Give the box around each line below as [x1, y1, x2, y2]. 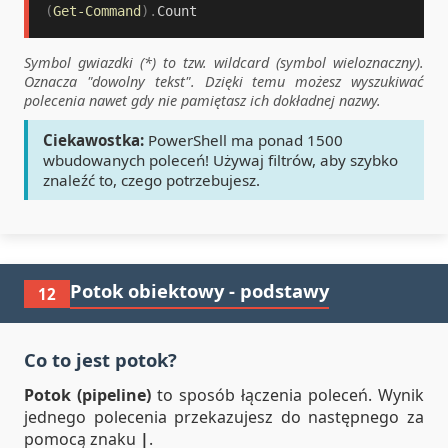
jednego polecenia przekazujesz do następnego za [24, 406, 424, 428]
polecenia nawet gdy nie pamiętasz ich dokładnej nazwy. [24, 91, 381, 110]
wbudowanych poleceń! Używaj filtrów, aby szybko [43, 150, 398, 170]
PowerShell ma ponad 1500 [144, 130, 343, 150]
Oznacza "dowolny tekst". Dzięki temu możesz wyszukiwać [24, 72, 424, 91]
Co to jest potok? [24, 347, 177, 372]
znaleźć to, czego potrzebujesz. [43, 170, 260, 190]
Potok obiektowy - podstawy [70, 278, 329, 303]
